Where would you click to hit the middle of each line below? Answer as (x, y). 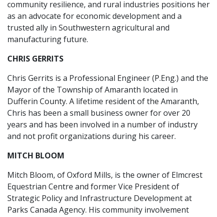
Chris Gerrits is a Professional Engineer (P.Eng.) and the (108, 78)
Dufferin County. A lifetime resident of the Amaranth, (103, 101)
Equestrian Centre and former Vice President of (93, 186)
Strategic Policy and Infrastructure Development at (100, 198)
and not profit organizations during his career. (92, 136)
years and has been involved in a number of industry (102, 124)
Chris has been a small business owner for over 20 (99, 113)
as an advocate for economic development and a (94, 16)
